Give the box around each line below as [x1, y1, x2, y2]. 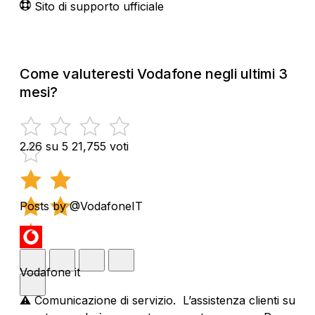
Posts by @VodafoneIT [20, 198, 143, 213]
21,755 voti [72, 139, 129, 153]
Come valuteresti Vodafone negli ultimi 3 [20, 65, 288, 82]
